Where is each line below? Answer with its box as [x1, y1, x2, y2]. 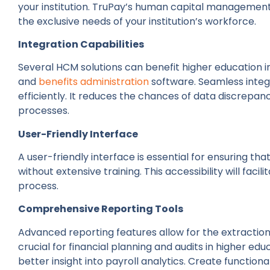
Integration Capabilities [18, 37, 144, 51]
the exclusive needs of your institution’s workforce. [18, 14, 256, 28]
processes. [18, 104, 69, 118]
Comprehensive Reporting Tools [18, 202, 185, 216]
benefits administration [39, 75, 149, 89]
